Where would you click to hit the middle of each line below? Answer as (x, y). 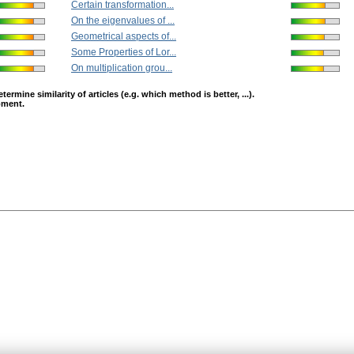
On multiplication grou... (122, 68)
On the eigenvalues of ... (123, 21)
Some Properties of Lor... (124, 53)
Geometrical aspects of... (124, 37)
